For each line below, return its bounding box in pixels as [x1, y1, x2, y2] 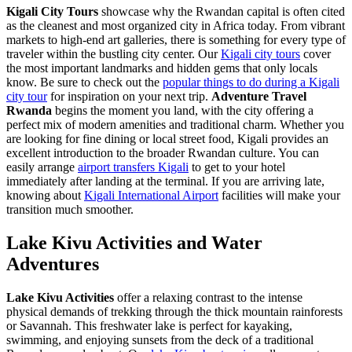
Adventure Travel [211, 89, 306, 103]
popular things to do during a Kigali [163, 75, 339, 89]
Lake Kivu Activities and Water [6, 232, 262, 253]
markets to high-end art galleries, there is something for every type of [6, 32, 346, 46]
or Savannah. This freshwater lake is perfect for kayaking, [6, 318, 292, 332]
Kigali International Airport [84, 188, 218, 202]
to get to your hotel [189, 159, 285, 174]
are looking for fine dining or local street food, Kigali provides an [6, 131, 328, 145]
